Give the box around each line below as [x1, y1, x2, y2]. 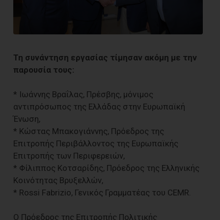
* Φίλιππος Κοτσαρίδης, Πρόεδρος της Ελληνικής [13, 163, 199, 173]
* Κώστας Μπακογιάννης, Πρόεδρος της [13, 126, 164, 136]
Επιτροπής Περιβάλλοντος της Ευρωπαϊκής [13, 138, 178, 148]
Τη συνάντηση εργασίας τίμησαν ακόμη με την [13, 52, 197, 62]
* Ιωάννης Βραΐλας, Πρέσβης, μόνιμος [13, 89, 153, 99]
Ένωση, [13, 113, 40, 124]
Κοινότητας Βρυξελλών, [13, 175, 103, 185]
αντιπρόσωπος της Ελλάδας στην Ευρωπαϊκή [13, 101, 185, 111]
